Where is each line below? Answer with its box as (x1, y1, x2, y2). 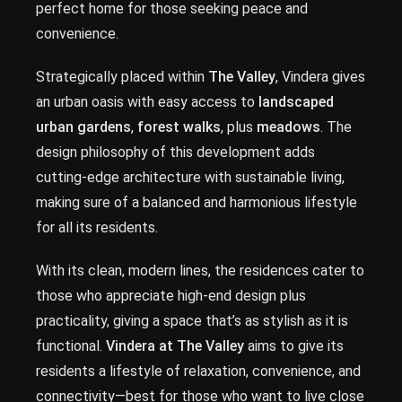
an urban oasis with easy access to (36, 93, 258, 110)
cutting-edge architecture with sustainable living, (36, 169, 345, 186)
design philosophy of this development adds (36, 144, 315, 161)
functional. (36, 337, 106, 354)
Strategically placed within (36, 68, 208, 85)
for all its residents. (36, 219, 158, 236)
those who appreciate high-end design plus (36, 287, 306, 304)
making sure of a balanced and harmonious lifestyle (36, 194, 357, 211)
